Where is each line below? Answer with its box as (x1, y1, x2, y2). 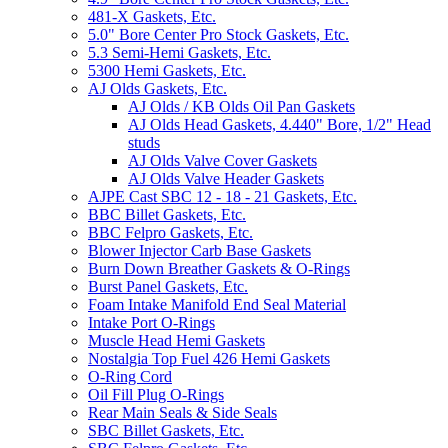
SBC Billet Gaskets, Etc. (88, 422, 244, 440)
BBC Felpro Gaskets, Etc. (88, 224, 253, 242)
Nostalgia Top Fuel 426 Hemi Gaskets (88, 350, 330, 368)
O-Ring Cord (88, 368, 172, 386)
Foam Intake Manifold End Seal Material (88, 296, 346, 314)
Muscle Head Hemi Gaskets (88, 332, 265, 350)
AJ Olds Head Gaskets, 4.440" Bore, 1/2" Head (128, 116, 431, 134)
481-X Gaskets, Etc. (88, 8, 216, 26)
